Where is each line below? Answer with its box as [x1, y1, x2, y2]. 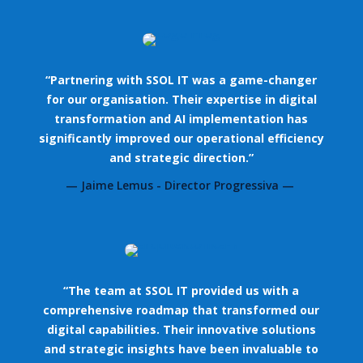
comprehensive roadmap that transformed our [43, 301, 320, 318]
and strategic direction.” [109, 149, 254, 165]
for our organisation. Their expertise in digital [45, 91, 317, 107]
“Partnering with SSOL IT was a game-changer [45, 71, 318, 88]
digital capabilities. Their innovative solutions [46, 321, 316, 337]
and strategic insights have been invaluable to [44, 340, 319, 357]
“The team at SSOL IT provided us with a [63, 282, 300, 298]
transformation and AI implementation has [54, 110, 309, 126]
